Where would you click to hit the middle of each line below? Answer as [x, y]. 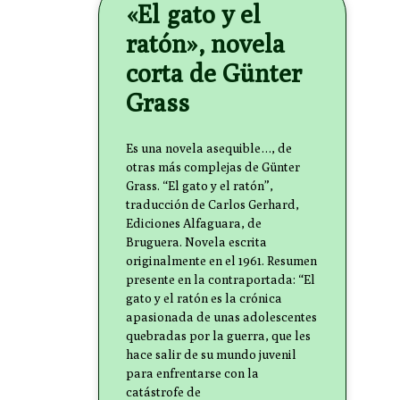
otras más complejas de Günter [213, 167]
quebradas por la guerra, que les [218, 336]
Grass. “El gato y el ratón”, [200, 186]
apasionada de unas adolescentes [221, 317]
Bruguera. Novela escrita [196, 242]
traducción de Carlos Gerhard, [212, 205]
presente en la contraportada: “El [221, 280]
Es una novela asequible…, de [209, 149]
